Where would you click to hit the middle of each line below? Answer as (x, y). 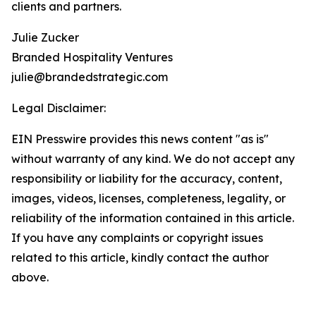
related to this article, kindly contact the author (140, 258)
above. (30, 278)
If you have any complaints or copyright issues (137, 238)
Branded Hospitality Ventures (92, 57)
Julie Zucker (45, 38)
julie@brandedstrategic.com (90, 77)
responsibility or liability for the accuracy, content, (147, 179)
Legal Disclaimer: (59, 108)
